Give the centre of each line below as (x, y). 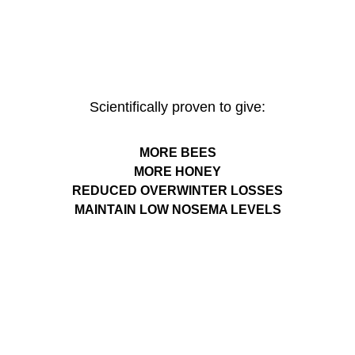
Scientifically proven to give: (177, 107)
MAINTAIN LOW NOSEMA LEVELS (177, 210)
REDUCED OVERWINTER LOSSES (177, 191)
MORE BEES (177, 153)
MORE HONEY (177, 172)
